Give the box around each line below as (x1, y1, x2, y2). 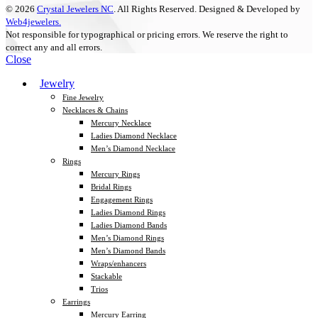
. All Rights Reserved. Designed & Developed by (114, 3, 300, 14)
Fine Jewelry (62, 92, 104, 102)
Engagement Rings (91, 194, 153, 204)
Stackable (91, 271, 122, 280)
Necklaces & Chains (62, 105, 128, 114)
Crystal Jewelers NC (37, 3, 114, 14)
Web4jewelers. (6, 16, 61, 27)
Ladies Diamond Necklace (91, 131, 177, 140)
